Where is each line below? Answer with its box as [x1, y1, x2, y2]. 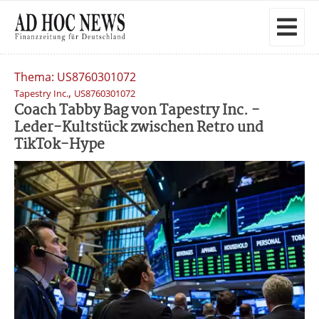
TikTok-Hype [14, 133, 105, 157]
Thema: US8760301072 [14, 69, 136, 85]
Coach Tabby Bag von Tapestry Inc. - [14, 99, 260, 122]
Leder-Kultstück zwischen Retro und [14, 116, 263, 140]
